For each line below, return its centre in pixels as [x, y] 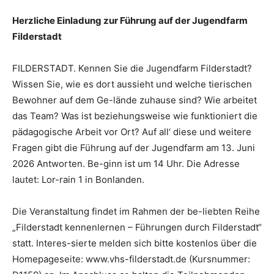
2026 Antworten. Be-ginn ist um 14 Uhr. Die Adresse [126, 164]
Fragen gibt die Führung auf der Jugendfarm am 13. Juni [134, 148]
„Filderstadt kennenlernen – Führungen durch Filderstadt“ [137, 228]
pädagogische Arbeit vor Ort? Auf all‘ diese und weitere [132, 132]
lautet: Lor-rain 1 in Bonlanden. [78, 180]
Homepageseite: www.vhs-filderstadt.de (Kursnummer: [131, 259]
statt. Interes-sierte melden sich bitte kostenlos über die [135, 243]
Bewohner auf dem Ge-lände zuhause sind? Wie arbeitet [135, 100]
